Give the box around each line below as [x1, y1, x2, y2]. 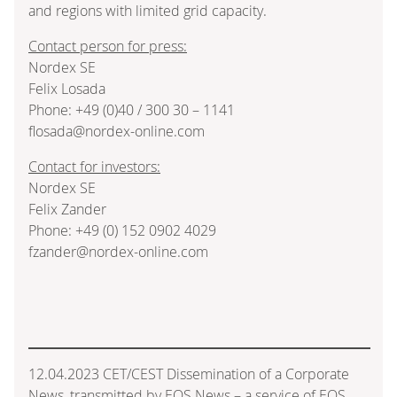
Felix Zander [28, 198, 106, 219]
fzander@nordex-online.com [28, 241, 208, 261]
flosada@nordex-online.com [28, 121, 205, 141]
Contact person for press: [28, 35, 187, 56]
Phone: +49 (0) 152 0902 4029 [28, 220, 216, 240]
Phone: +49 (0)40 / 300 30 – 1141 [28, 99, 235, 120]
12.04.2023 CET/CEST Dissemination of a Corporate [28, 363, 349, 384]
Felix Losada [28, 78, 105, 98]
